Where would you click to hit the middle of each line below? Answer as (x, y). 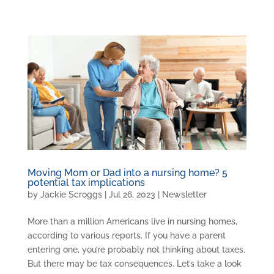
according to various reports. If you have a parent (126, 235)
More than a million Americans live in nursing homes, (132, 221)
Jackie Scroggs (71, 194)
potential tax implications (86, 182)
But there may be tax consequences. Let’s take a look (134, 263)
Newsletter (184, 194)
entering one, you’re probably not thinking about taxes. (136, 249)
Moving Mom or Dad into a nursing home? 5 (127, 172)
